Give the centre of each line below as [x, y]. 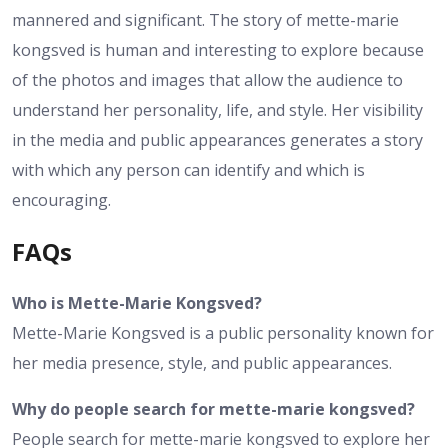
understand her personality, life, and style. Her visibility [217, 109]
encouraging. [61, 199]
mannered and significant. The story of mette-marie [205, 19]
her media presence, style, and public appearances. [202, 362]
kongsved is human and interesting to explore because [218, 49]
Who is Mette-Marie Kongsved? [137, 302]
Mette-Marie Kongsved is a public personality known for [223, 332]
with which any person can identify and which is [188, 169]
